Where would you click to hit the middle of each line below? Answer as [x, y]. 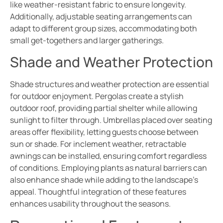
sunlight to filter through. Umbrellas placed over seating [111, 120]
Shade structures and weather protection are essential [110, 84]
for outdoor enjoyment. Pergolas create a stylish [97, 96]
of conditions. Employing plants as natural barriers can [109, 167]
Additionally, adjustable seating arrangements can [101, 17]
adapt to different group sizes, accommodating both [104, 29]
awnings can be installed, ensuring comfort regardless [108, 156]
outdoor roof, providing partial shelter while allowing [104, 108]
